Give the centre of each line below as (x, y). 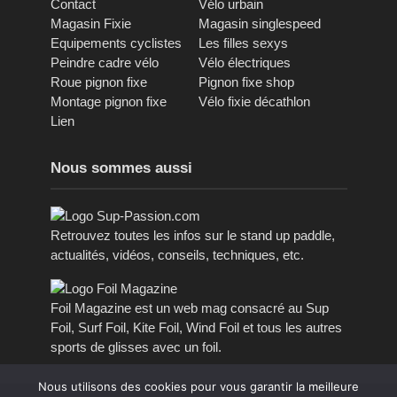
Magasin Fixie (90, 24)
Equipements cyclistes (116, 43)
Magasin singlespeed (260, 24)
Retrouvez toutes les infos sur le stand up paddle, (192, 236)
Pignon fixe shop (246, 82)
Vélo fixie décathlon (254, 102)
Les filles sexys (243, 43)
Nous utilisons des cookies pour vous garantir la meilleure (198, 386)
